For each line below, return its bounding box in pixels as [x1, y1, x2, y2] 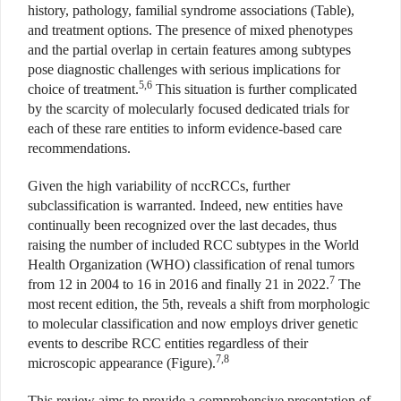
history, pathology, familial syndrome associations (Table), [28, 3, 354, 19]
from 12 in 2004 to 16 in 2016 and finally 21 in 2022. [28, 277, 329, 293]
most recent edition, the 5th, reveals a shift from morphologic [28, 296, 370, 312]
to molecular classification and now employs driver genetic [28, 316, 358, 332]
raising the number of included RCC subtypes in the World [28, 237, 359, 253]
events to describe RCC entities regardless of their [28, 336, 308, 352]
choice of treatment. [28, 81, 139, 98]
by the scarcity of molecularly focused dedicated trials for [28, 101, 349, 117]
